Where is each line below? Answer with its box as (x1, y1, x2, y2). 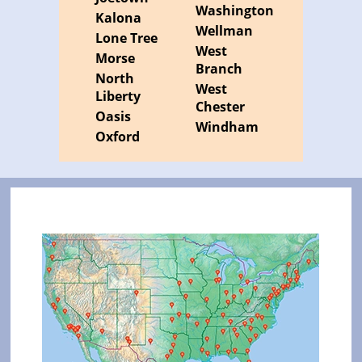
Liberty (95, 87, 141, 106)
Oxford (95, 128, 141, 146)
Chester (195, 98, 245, 116)
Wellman (195, 22, 253, 40)
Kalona (95, 9, 142, 27)
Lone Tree (95, 29, 158, 48)
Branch (195, 60, 242, 78)
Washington (195, 2, 274, 20)
